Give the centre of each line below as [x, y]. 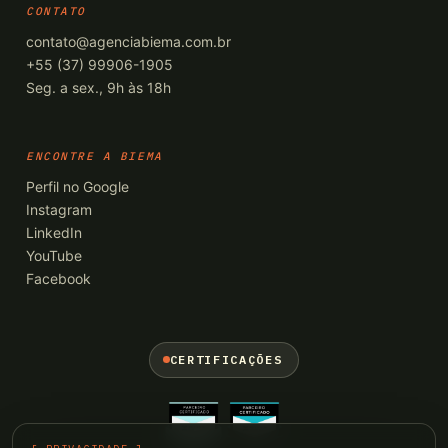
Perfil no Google [77, 186]
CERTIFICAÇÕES [226, 359]
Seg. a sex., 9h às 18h [98, 88]
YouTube [54, 255]
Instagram [59, 209]
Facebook [58, 278]
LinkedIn [54, 232]
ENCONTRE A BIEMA [94, 155]
